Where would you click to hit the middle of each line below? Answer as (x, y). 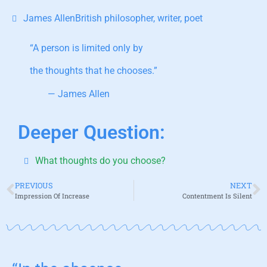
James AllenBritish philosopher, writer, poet (113, 18)
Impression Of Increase (52, 195)
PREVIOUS (34, 185)
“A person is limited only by (86, 48)
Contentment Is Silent (217, 195)
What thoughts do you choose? (100, 160)
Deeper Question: (91, 132)
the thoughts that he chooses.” (94, 71)
